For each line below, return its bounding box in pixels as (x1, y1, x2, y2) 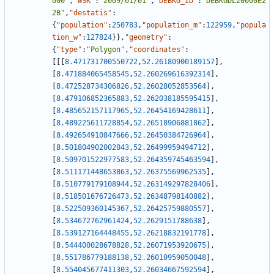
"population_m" (142, 21, 202, 30)
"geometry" (125, 33, 168, 42)
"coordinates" (129, 45, 185, 54)
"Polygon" (86, 45, 125, 54)
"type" (56, 45, 82, 54)
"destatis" (69, 9, 112, 18)
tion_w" (52, 33, 82, 42)
